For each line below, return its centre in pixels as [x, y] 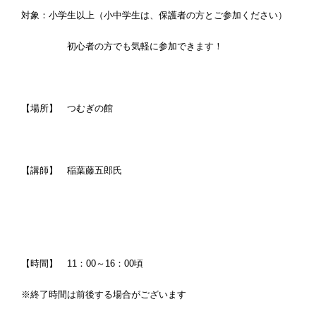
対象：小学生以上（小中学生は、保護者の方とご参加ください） [154, 15]
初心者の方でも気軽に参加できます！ [122, 46]
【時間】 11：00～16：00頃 [87, 263]
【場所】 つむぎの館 [85, 108]
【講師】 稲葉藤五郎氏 [72, 170]
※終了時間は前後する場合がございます [104, 294]
